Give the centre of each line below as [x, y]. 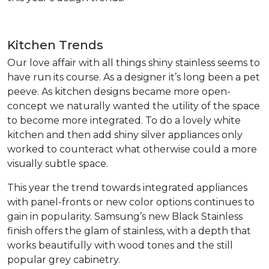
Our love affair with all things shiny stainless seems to [134, 63]
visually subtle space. [58, 164]
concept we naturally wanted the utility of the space [134, 106]
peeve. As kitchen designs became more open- [119, 92]
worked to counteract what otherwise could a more [132, 150]
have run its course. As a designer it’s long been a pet [134, 77]
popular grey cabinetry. [64, 260]
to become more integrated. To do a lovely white [124, 121]
